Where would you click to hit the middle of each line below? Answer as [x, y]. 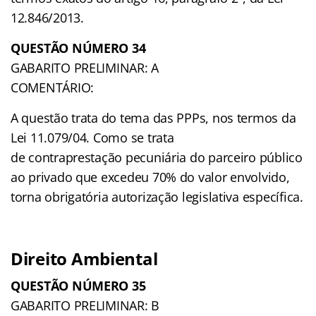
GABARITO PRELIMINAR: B [85, 305]
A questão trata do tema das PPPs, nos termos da [153, 117]
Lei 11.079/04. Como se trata [92, 137]
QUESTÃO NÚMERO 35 [78, 285]
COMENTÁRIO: [53, 87]
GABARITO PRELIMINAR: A [85, 67]
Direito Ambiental [84, 258]
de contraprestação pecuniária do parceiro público [157, 157]
